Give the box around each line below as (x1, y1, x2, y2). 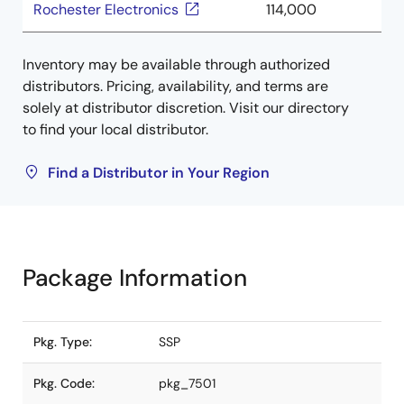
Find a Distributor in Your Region (48, 163, 270, 182)
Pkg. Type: (33, 334, 92, 350)
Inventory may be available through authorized (23, 55, 330, 74)
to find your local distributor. (23, 120, 208, 139)
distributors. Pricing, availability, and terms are (23, 77, 328, 96)
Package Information (23, 262, 247, 293)
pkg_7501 (159, 375, 216, 391)
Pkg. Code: (33, 375, 95, 391)
